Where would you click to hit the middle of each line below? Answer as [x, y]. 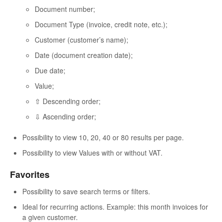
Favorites [30, 174]
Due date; [50, 70]
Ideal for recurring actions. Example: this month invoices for [115, 207]
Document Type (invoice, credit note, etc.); [101, 24]
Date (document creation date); [84, 55]
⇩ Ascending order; [65, 116]
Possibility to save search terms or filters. [86, 192]
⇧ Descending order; [68, 101]
